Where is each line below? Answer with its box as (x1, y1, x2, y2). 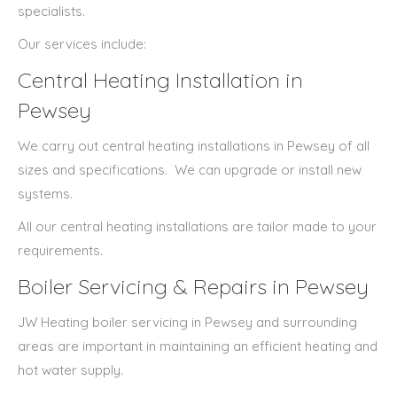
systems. (18, 185, 73, 202)
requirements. (18, 242, 103, 259)
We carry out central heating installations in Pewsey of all (18, 137, 370, 154)
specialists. (18, 3, 85, 19)
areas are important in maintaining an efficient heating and (18, 338, 378, 354)
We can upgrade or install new (175, 161, 362, 178)
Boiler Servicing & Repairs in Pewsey (18, 273, 369, 300)
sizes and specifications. (18, 161, 167, 178)
